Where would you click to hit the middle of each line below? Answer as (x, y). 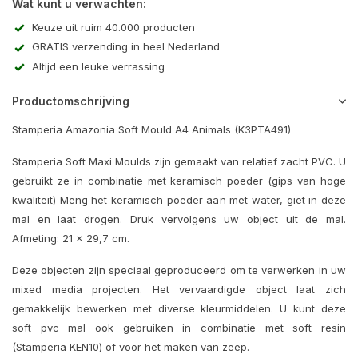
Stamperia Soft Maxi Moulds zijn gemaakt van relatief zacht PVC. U (179, 162)
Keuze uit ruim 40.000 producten (113, 27)
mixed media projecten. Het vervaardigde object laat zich (179, 290)
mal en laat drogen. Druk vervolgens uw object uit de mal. (179, 219)
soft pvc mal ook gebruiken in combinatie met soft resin (179, 328)
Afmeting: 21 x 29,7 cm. (71, 239)
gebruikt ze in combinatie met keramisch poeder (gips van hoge (179, 181)
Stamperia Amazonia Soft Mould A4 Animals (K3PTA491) (151, 130)
